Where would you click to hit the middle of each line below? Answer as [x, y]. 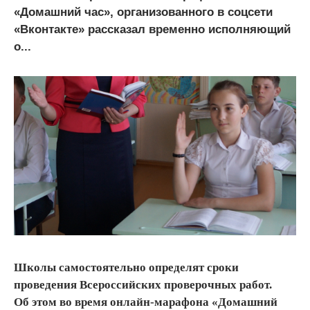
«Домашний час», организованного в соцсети [143, 12]
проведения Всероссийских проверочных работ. [143, 284]
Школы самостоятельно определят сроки [126, 267]
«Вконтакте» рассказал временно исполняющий [152, 30]
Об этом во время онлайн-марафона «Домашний [146, 302]
